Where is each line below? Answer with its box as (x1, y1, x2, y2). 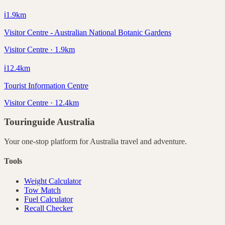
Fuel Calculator (24, 194, 73, 203)
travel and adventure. (119, 137, 187, 146)
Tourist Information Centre (4, 81, 88, 90)
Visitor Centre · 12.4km (4, 98, 79, 107)
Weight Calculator (24, 176, 81, 185)
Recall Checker (24, 203, 73, 212)
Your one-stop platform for (4, 137, 90, 146)
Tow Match (24, 185, 61, 194)
